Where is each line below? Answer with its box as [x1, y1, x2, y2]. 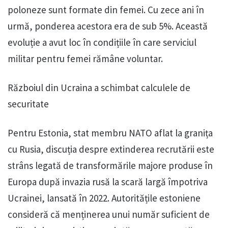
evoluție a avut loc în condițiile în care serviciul [8, 36, 196, 48]
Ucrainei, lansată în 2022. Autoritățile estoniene [8, 191, 201, 204]
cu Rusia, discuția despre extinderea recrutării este [8, 142, 214, 155]
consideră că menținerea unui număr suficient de [8, 208, 210, 220]
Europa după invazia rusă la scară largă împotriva [8, 175, 208, 188]
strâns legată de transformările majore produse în [8, 159, 213, 172]
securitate [8, 97, 49, 110]
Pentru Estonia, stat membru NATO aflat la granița [8, 126, 213, 139]
